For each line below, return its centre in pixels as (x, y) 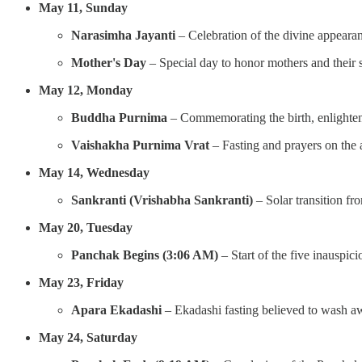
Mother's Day (109, 62)
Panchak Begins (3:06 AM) (145, 255)
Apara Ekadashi (116, 309)
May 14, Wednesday (94, 172)
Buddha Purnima (119, 117)
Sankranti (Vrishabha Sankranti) (162, 200)
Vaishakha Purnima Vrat (140, 145)
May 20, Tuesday (86, 227)
